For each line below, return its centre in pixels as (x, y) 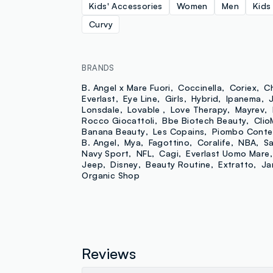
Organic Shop (111, 175)
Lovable (145, 109)
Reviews (109, 253)
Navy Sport (105, 153)
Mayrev (250, 109)
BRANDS (98, 67)
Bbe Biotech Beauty (204, 120)
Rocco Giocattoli (118, 120)
